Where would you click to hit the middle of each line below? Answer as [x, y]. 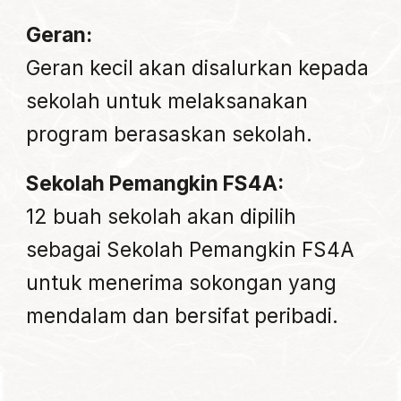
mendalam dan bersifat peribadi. [183, 316]
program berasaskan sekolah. [170, 134]
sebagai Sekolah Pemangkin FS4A [191, 250]
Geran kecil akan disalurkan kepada [198, 68]
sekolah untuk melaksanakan [167, 101]
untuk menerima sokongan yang [182, 283]
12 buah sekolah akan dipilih [162, 217]
